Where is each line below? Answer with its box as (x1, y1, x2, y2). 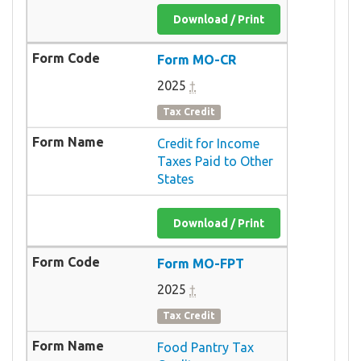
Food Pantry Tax (157, 339, 254, 355)
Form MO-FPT (157, 255, 244, 271)
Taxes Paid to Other (157, 153, 273, 168)
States (157, 171, 194, 186)
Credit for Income (157, 135, 259, 151)
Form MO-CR (157, 52, 236, 67)
